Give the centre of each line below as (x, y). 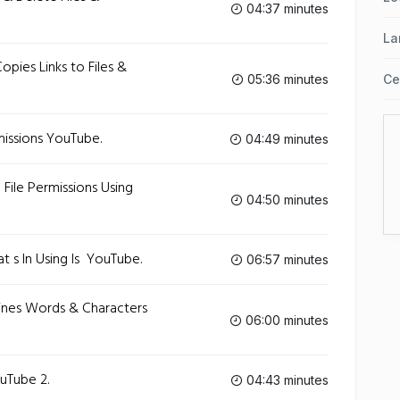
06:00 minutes (285, 320)
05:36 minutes (286, 79)
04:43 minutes (286, 380)
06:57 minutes (286, 259)
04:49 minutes (285, 139)
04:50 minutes (286, 199)
